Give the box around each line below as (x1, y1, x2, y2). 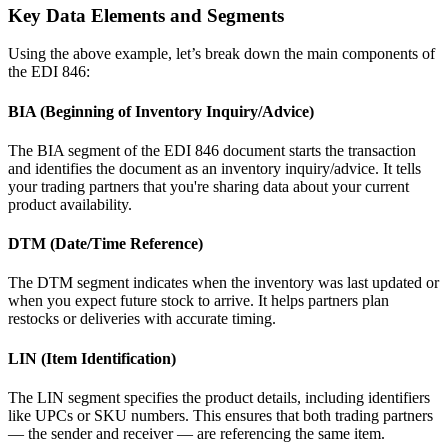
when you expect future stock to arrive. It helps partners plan (8, 292, 389, 310)
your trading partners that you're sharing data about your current (8, 177, 409, 195)
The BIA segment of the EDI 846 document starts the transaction (8, 141, 416, 159)
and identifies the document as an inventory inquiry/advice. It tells (8, 159, 421, 177)
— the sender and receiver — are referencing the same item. (8, 424, 385, 442)
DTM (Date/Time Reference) (8, 235, 203, 253)
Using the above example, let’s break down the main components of (8, 45, 435, 63)
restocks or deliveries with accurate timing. (8, 310, 276, 328)
